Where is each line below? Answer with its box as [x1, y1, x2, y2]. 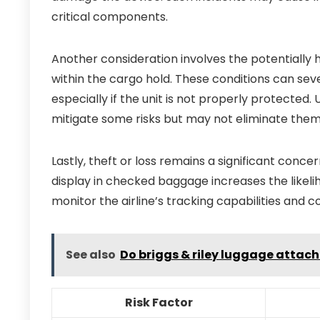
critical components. [51, 9, 168, 25]
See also [66, 246, 116, 263]
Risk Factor [124, 294, 193, 311]
